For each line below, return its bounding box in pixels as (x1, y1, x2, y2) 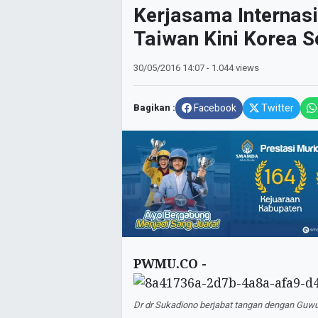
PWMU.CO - (133, 255, 207, 273)
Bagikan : (133, 101, 175, 116)
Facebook (194, 101, 236, 116)
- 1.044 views (207, 60, 259, 75)
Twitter (261, 101, 294, 116)
